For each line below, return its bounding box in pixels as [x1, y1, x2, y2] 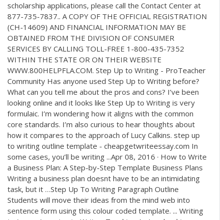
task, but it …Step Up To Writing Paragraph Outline [7, 184, 179, 194]
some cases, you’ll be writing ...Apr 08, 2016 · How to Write [7, 152, 207, 162]
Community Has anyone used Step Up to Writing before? [7, 76, 199, 86]
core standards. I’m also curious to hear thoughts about [7, 119, 195, 130]
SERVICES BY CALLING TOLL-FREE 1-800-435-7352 [7, 44, 184, 54]
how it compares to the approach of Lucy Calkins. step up [7, 130, 200, 140]
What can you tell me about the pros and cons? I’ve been [7, 87, 199, 97]
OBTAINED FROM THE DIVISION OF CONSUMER [7, 33, 174, 43]
